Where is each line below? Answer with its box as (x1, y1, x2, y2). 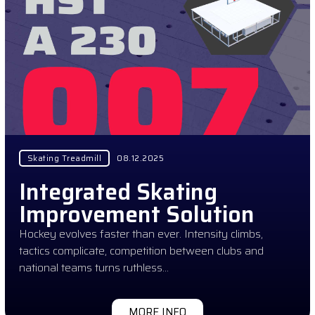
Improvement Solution (18, 196, 255, 232)
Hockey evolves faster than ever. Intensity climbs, (18, 224, 263, 243)
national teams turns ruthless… (18, 258, 169, 276)
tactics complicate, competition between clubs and (18, 241, 264, 259)
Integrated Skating (18, 174, 217, 210)
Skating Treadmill (27, 151, 102, 165)
